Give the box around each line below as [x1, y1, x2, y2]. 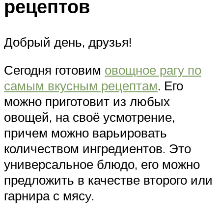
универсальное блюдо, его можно [4, 156, 200, 172]
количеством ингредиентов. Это [4, 140, 191, 157]
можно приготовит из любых [4, 93, 170, 110]
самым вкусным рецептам [4, 78, 158, 94]
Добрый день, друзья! [4, 33, 132, 50]
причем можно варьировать [4, 125, 167, 141]
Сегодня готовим [4, 62, 105, 78]
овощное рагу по [105, 62, 201, 78]
